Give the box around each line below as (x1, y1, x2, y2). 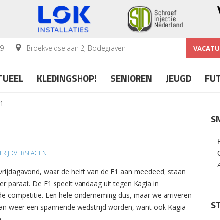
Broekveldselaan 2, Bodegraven (25, 43, 126, 53)
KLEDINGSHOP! (37, 70, 97, 85)
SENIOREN (110, 70, 152, 85)
